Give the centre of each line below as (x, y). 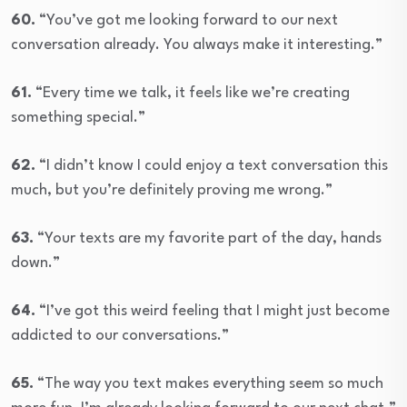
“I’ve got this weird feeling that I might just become (213, 312)
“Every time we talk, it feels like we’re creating (191, 94)
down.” (35, 263)
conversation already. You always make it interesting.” (197, 45)
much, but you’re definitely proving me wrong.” (172, 191)
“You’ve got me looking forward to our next (187, 21)
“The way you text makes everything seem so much (208, 384)
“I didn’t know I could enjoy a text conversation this (212, 166)
